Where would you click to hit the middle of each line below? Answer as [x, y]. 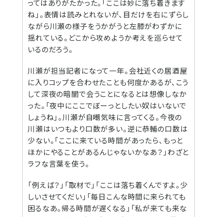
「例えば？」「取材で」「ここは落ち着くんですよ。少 [108, 185]
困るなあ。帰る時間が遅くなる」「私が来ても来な [108, 208]
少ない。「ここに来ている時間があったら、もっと [106, 140]
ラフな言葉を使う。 [59, 163]
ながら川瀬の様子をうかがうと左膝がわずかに [105, 26]
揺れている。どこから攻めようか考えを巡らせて [105, 37]
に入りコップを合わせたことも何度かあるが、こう [108, 82]
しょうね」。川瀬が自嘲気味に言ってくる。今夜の [105, 117]
